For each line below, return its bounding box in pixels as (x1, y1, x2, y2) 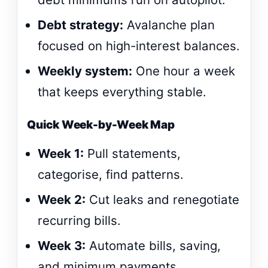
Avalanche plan (123, 17, 215, 32)
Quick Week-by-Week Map (27, 118, 175, 132)
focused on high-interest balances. (38, 38, 240, 53)
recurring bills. (38, 213, 121, 229)
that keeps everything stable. (38, 84, 207, 100)
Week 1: (38, 145, 84, 161)
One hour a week (132, 63, 236, 79)
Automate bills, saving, (86, 238, 221, 254)
